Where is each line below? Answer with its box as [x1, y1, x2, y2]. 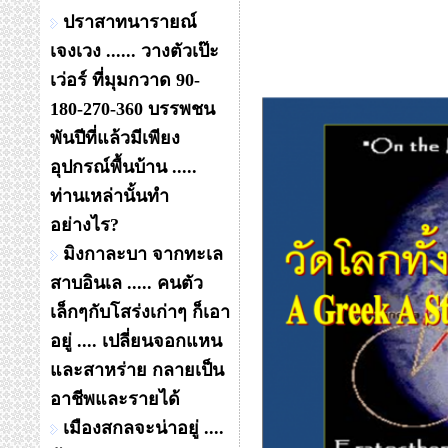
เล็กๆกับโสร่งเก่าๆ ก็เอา [50, 302, 230, 322]
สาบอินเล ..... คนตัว [50, 273, 203, 293]
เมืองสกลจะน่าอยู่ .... [63, 418, 224, 438]
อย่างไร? [50, 215, 119, 235]
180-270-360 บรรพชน [50, 99, 215, 119]
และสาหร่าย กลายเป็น [50, 360, 224, 380]
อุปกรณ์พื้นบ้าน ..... [50, 157, 197, 177]
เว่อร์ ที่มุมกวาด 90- [50, 70, 200, 90]
